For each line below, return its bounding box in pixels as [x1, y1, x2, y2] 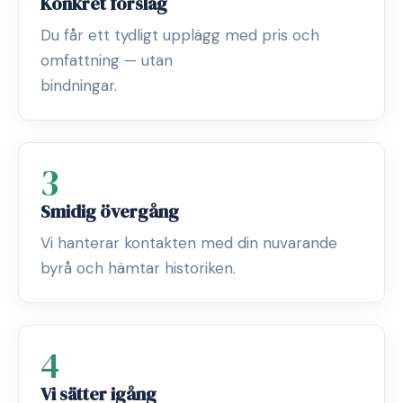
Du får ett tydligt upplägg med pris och [40, 25, 319, 45]
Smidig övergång [40, 199, 179, 224]
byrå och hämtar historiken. [40, 258, 236, 278]
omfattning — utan [40, 50, 173, 70]
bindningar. [40, 76, 117, 95]
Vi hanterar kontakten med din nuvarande [40, 233, 337, 253]
